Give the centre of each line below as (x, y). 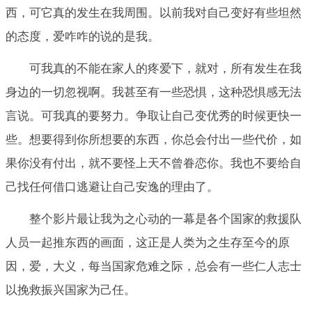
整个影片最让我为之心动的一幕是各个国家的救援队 (165, 219)
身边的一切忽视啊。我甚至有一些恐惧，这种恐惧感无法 (154, 93)
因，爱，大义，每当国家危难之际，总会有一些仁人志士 (154, 267)
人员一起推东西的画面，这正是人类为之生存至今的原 (148, 243)
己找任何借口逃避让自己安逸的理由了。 (112, 187)
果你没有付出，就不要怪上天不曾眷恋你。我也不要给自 (154, 164)
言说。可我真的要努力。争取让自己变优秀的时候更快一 (154, 116)
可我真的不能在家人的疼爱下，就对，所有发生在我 (165, 69)
